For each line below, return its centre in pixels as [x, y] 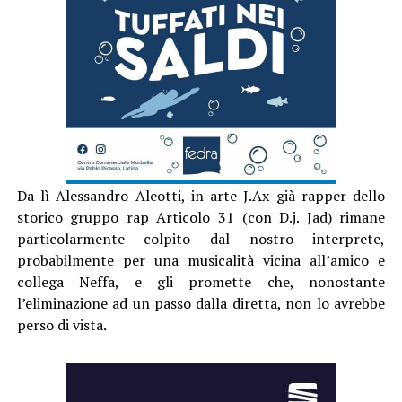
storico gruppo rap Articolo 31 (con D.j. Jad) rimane [201, 217]
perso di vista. [61, 324]
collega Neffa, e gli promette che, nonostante [201, 281]
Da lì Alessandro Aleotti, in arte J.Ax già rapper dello [201, 195]
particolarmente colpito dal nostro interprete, [201, 238]
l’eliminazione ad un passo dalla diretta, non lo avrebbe [201, 303]
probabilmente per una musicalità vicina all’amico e [201, 260]
